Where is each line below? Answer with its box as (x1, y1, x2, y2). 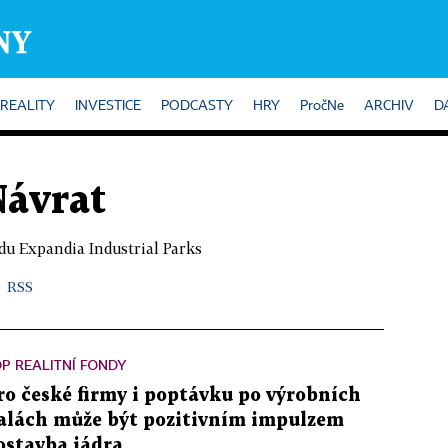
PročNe (300, 99, 344, 113)
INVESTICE (75, 99, 141, 113)
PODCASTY (161, 99, 233, 113)
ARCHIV (364, 99, 414, 113)
